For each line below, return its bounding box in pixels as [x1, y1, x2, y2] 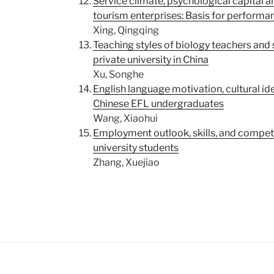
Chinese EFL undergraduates [92, 98, 224, 109]
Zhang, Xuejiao [92, 157, 160, 168]
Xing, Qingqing [92, 24, 159, 36]
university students [92, 142, 179, 154]
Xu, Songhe [92, 68, 144, 80]
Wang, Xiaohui [92, 113, 158, 124]
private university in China [92, 54, 209, 65]
